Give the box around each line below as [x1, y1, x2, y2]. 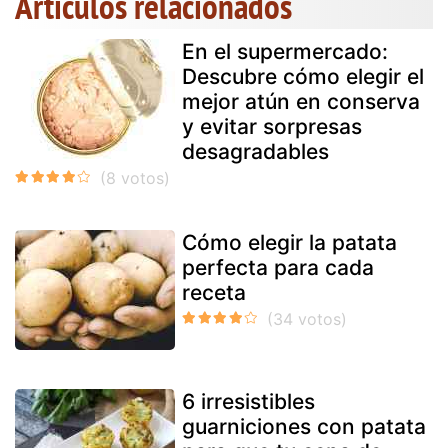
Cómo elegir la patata [182, 229, 397, 255]
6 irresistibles [182, 388, 315, 414]
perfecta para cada [182, 254, 374, 280]
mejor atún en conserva [182, 88, 420, 114]
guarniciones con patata [182, 413, 426, 439]
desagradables [182, 138, 329, 164]
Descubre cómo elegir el [182, 63, 424, 89]
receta [182, 279, 246, 305]
